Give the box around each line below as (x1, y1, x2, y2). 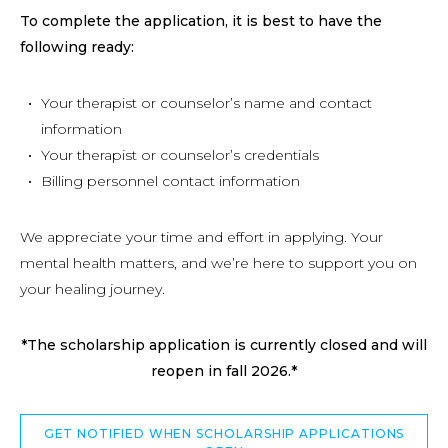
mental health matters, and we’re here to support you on (20, 254, 417, 272)
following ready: (20, 38, 134, 56)
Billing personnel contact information (41, 172, 300, 190)
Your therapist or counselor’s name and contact (41, 94, 372, 112)
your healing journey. (20, 280, 165, 298)
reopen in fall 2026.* (151, 362, 297, 380)
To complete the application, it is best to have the (20, 12, 382, 30)
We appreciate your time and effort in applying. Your (20, 228, 383, 246)
